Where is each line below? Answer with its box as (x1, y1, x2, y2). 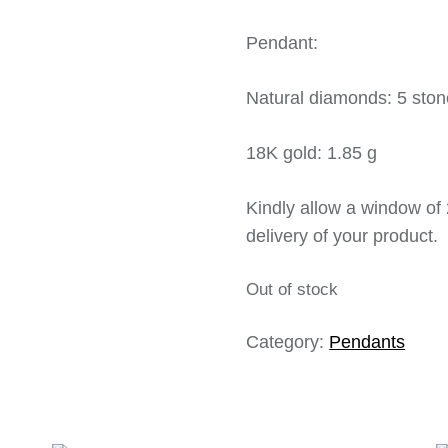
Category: (246, 331, 330, 352)
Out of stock (246, 280, 339, 299)
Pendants (329, 331, 406, 352)
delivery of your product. (246, 226, 439, 246)
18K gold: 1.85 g (246, 143, 378, 163)
